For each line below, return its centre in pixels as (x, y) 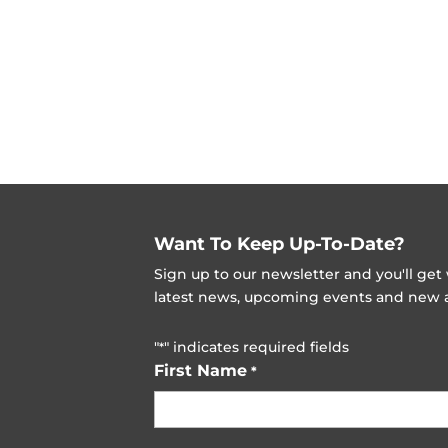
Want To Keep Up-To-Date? (280, 244)
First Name (201, 371)
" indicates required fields (257, 347)
